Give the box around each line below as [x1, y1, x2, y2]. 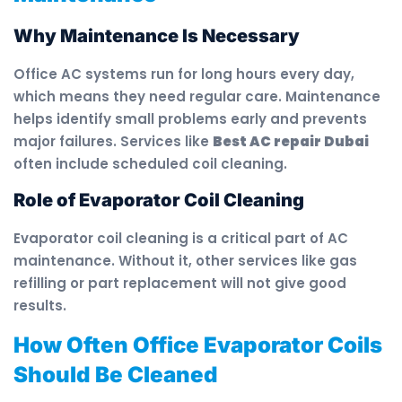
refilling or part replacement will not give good [13, 274, 346, 293]
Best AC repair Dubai [213, 131, 369, 151]
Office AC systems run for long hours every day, [13, 64, 354, 83]
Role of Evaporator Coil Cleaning [13, 189, 304, 212]
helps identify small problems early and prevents [13, 109, 367, 128]
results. [13, 296, 66, 316]
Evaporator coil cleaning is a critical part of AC [13, 229, 348, 249]
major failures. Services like [13, 131, 213, 151]
